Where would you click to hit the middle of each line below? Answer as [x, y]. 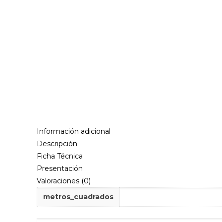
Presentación [60, 168]
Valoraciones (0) [64, 181]
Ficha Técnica [60, 156]
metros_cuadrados [79, 197]
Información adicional [74, 131]
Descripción [57, 144]
